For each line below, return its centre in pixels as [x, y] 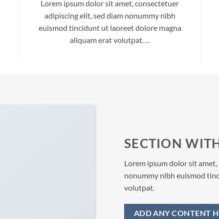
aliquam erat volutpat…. [110, 40]
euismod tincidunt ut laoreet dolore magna [110, 28]
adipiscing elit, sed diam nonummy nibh [110, 15]
